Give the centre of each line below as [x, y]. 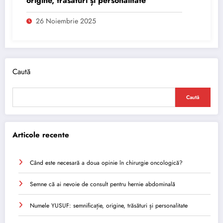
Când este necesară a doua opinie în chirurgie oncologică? [106, 163]
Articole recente [41, 135]
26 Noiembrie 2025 [66, 21]
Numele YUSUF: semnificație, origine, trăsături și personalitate [109, 205]
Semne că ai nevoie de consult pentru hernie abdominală [103, 184]
